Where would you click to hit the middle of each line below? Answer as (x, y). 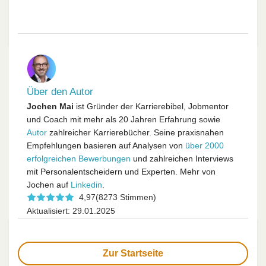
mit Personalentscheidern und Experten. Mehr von (121, 172)
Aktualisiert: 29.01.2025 (71, 211)
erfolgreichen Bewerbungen (79, 159)
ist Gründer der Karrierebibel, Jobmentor (151, 107)
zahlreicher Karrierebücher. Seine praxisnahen (135, 133)
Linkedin (86, 185)
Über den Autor (60, 92)
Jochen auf (49, 185)
